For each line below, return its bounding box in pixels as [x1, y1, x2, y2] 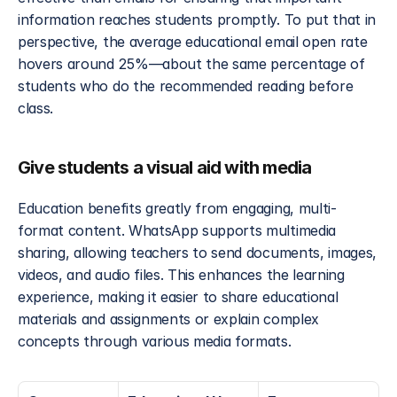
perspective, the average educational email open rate [18, 33, 368, 51]
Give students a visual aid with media [18, 157, 312, 178]
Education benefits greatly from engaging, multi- [18, 199, 337, 217]
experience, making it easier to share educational [18, 288, 339, 306]
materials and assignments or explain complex [18, 310, 319, 328]
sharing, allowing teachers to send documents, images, [18, 244, 378, 261]
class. [18, 99, 54, 117]
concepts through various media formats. [18, 332, 292, 350]
